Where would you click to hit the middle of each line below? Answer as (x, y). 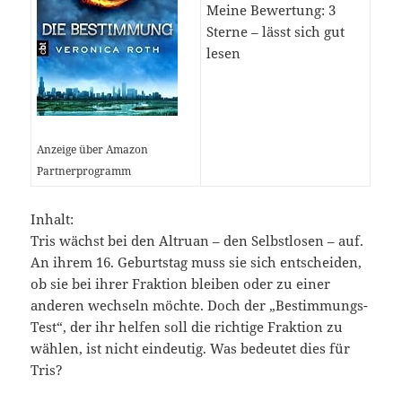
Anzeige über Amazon (93, 150)
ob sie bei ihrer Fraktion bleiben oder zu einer (181, 284)
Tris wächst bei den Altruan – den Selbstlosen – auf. (197, 241)
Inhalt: (52, 219)
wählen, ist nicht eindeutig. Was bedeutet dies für (191, 349)
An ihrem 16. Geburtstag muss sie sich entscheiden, (197, 262)
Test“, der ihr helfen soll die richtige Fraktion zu (187, 327)
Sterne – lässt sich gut (276, 32)
